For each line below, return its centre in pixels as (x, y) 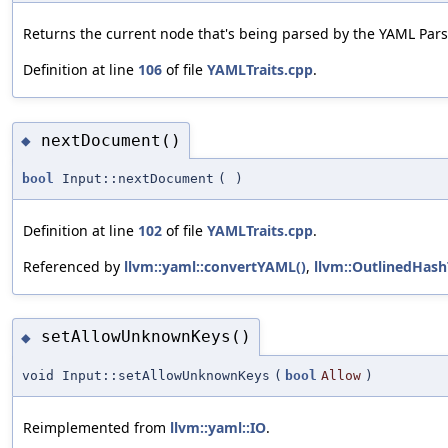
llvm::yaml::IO (218, 427)
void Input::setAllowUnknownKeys (146, 375)
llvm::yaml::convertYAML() (215, 267)
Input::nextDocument (134, 179)
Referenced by (73, 267)
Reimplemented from (96, 427)
